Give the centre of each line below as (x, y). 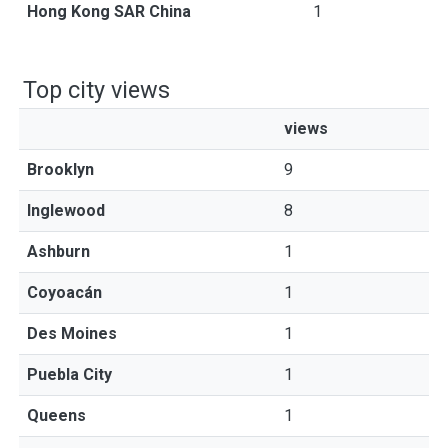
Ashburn (58, 251)
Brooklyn (60, 169)
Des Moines (72, 333)
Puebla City (69, 374)
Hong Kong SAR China (109, 11)
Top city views (96, 90)
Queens (56, 415)
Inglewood (66, 210)
